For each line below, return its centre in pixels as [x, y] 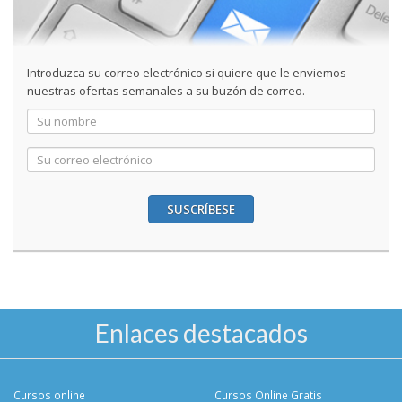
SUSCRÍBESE [201, 210]
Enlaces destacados [201, 333]
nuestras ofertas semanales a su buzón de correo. [166, 91]
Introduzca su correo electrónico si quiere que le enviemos [187, 73]
